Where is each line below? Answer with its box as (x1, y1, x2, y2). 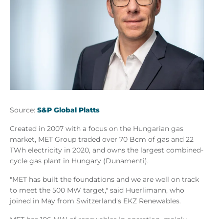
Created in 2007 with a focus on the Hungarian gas (10, 124, 183, 133)
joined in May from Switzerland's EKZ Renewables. (10, 196, 181, 205)
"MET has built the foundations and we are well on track (10, 175, 199, 184)
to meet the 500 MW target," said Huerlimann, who (10, 185, 184, 195)
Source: (10, 105, 37, 114)
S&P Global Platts (37, 105, 100, 114)
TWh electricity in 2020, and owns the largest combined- (10, 145, 203, 154)
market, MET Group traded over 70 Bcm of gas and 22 (10, 134, 194, 144)
